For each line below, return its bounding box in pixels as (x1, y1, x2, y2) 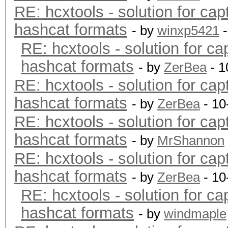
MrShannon (157, 133, 224, 148)
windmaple (164, 206, 226, 221)
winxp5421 (157, 23, 219, 38)
